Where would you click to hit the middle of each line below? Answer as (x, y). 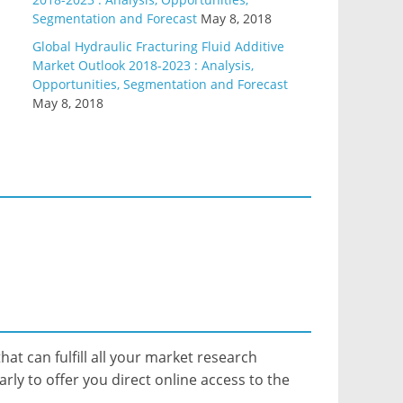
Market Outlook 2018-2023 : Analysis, (143, 65)
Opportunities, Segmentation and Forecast (160, 84)
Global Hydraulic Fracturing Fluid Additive (158, 46)
